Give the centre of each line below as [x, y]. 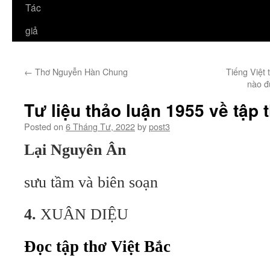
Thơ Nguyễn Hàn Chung [80, 71]
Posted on [44, 126]
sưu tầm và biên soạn [91, 182]
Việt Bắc [141, 246]
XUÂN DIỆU [84, 214]
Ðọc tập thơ [67, 246]
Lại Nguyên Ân [75, 150]
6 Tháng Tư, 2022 [100, 126]
